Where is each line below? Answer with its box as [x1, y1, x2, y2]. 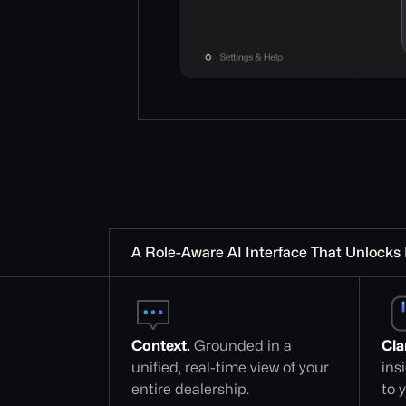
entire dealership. [131, 381, 249, 398]
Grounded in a [190, 337, 295, 354]
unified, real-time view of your [131, 359, 333, 376]
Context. [131, 337, 190, 354]
